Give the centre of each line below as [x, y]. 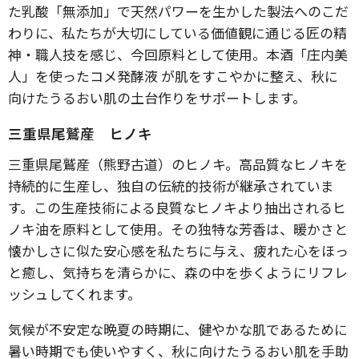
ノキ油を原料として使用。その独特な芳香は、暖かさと [178, 229]
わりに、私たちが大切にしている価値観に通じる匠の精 [177, 32]
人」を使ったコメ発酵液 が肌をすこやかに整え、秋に [173, 76]
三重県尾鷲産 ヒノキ [80, 133]
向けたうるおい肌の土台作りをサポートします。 [157, 97]
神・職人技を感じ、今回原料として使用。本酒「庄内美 [178, 54]
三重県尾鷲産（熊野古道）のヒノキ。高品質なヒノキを [178, 164]
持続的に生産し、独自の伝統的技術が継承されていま [171, 186]
